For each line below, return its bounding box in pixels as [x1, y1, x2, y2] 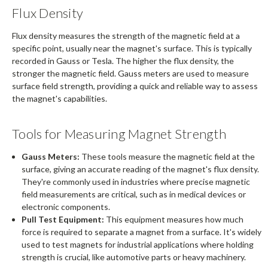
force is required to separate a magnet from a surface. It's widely [22, 227, 262, 237]
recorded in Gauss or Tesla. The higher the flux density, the [12, 56, 234, 66]
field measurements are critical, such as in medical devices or [22, 189, 246, 200]
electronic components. [22, 202, 111, 212]
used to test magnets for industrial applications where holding [22, 239, 254, 250]
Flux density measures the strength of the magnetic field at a [12, 31, 240, 41]
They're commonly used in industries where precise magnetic [22, 176, 251, 187]
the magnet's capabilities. [12, 93, 107, 104]
